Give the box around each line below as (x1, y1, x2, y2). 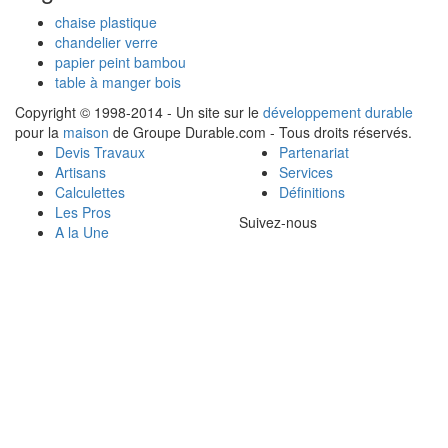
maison (63, 122, 109, 143)
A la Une (55, 222, 109, 243)
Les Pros (55, 202, 111, 223)
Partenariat (279, 142, 349, 163)
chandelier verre (55, 32, 158, 53)
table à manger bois (55, 72, 181, 93)
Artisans (55, 162, 106, 183)
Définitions (279, 182, 345, 203)
